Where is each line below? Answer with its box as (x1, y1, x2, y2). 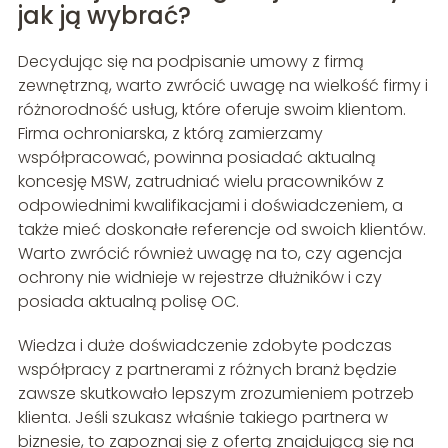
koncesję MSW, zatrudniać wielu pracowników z (17, 170, 384, 194)
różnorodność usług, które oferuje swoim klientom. (17, 98, 406, 122)
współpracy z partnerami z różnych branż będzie (17, 358, 397, 382)
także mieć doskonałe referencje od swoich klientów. (17, 218, 426, 242)
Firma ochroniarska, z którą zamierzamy (17, 122, 323, 146)
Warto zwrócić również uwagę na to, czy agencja (17, 242, 402, 266)
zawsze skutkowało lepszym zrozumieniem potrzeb (17, 382, 414, 406)
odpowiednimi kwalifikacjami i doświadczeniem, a (17, 194, 403, 218)
